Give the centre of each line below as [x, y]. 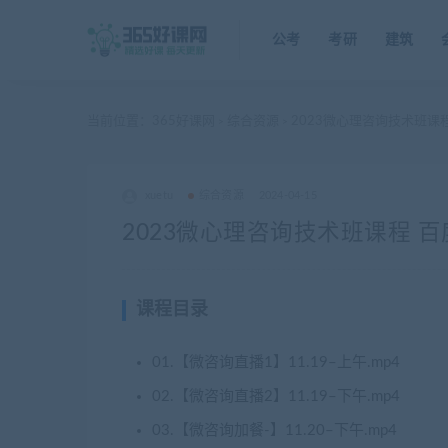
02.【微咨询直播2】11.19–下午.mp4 [276, 396]
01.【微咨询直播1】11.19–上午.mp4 [276, 362]
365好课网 [183, 121]
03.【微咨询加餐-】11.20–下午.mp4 [274, 430]
